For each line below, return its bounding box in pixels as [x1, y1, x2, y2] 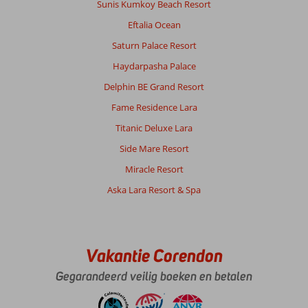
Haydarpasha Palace [112, 59, 196, 72]
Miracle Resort [124, 162, 184, 175]
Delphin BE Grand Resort [104, 80, 204, 93]
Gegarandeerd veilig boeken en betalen [56, 268, 252, 284]
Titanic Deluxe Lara [115, 121, 192, 134]
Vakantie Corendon [85, 243, 223, 267]
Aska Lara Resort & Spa [107, 183, 201, 196]
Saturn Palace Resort [111, 38, 197, 52]
